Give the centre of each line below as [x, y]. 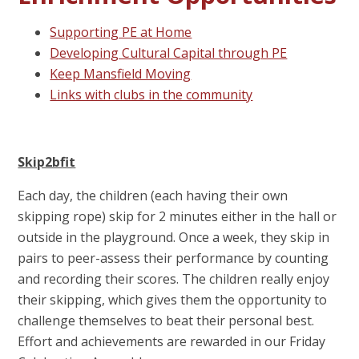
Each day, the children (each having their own [153, 195]
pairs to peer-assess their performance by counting [173, 258]
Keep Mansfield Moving [121, 73]
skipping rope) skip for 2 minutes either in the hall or [177, 216]
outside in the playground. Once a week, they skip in [174, 237]
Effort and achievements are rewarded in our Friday [172, 341]
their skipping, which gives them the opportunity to [173, 299]
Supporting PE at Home [121, 32]
